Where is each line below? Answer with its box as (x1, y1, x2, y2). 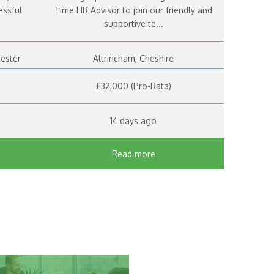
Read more (111, 148, 155, 159)
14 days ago (110, 115, 157, 126)
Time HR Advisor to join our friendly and (54, 5, 213, 16)
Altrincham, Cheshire (93, 53, 174, 64)
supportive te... (103, 18, 163, 29)
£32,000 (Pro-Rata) (95, 80, 171, 91)
